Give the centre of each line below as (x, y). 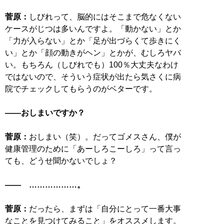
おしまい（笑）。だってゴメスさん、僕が (105, 136)
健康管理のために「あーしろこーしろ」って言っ (93, 148)
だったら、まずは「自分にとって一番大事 (105, 208)
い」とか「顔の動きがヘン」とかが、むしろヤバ (93, 52)
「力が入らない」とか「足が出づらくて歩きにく (93, 40)
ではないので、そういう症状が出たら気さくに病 (93, 76)
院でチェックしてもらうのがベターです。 (81, 88)
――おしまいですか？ (45, 112)
